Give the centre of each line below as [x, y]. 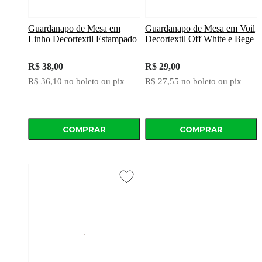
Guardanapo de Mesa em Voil [200, 29]
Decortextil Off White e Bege [199, 39]
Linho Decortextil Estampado [82, 39]
